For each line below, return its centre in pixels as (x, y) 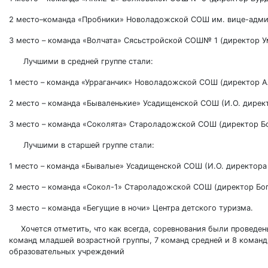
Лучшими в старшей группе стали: (82, 145)
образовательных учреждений (67, 252)
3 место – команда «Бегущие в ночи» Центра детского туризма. (131, 208)
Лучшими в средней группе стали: (81, 61)
